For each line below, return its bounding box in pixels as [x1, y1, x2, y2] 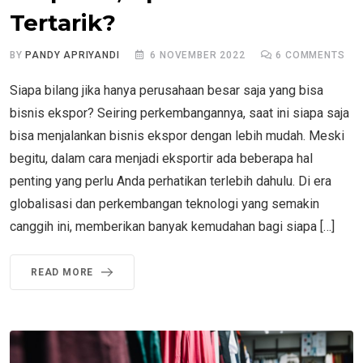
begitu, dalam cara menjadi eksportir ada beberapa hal [10, 150, 313, 166]
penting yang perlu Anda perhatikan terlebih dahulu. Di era [10, 173, 331, 189]
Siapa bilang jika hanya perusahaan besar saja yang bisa [10, 82, 323, 98]
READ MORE [31, 266, 94, 278]
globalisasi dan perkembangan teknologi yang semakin [10, 195, 319, 211]
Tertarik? [10, 8, 116, 36]
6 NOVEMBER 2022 [150, 49, 246, 61]
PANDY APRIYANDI [25, 49, 120, 61]
